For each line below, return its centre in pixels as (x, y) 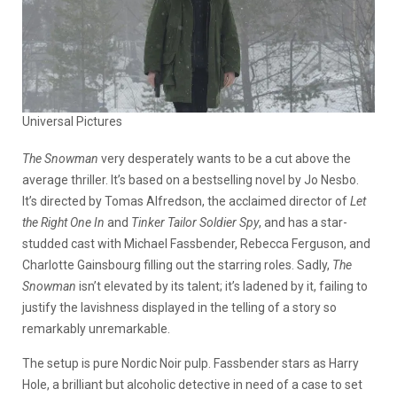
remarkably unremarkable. (96, 328)
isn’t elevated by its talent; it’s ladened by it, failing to (223, 286)
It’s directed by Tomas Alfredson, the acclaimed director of (186, 201)
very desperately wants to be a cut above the (226, 158)
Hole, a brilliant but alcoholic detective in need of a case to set (192, 384)
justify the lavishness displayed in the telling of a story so (179, 307)
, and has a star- (303, 222)
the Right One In (65, 222)
